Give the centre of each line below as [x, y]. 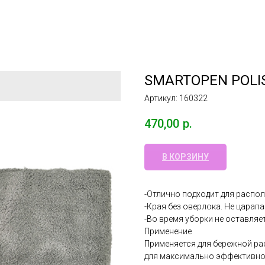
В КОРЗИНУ [185, 157]
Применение [168, 232]
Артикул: [162, 98]
